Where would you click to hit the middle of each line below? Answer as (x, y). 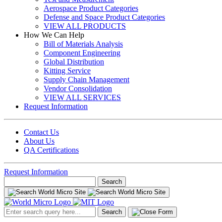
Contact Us (41, 132)
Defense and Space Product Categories (104, 17)
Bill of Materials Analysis (83, 44)
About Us (39, 141)
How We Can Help (54, 35)
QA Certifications (51, 150)
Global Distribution (74, 62)
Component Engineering (82, 53)
